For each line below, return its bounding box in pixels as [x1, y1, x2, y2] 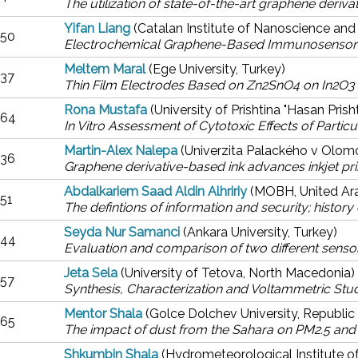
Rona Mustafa [64, 102, 147, 117]
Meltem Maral [64, 62, 145, 77]
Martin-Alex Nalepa [64, 143, 177, 158]
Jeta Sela [64, 265, 117, 280]
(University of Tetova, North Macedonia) [121, 265, 355, 280]
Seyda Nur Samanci [64, 225, 180, 240]
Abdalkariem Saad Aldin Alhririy [64, 184, 250, 199]
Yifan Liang [64, 21, 130, 36]
